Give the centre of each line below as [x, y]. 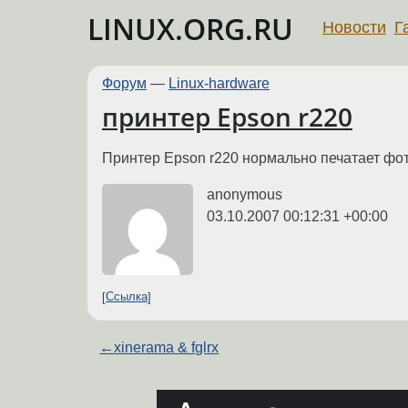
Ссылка [127, 297]
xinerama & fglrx [167, 347]
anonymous [245, 194]
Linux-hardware [219, 83]
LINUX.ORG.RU [190, 29]
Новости [354, 27]
